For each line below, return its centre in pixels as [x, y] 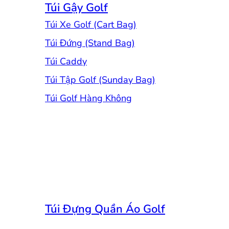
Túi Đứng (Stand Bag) [90, 43]
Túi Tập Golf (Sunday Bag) [100, 79]
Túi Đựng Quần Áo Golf [105, 209]
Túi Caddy [66, 61]
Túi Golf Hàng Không [88, 98]
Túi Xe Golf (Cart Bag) [91, 24]
